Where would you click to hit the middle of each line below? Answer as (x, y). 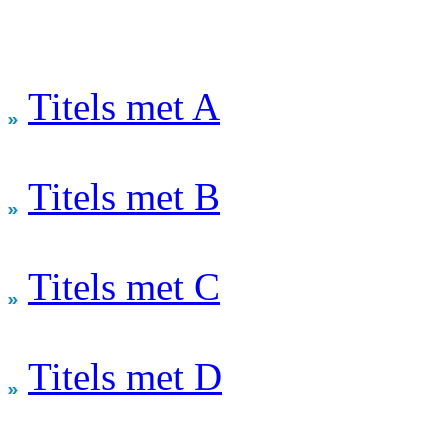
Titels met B (124, 197)
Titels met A (124, 107)
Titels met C (124, 287)
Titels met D (125, 377)
